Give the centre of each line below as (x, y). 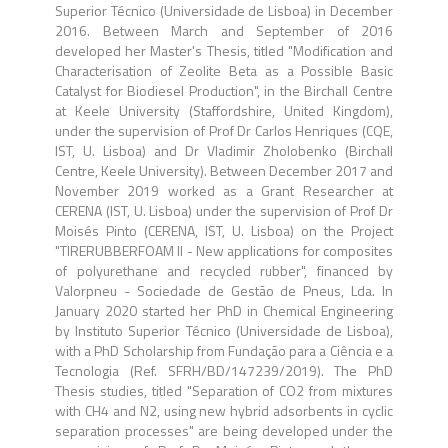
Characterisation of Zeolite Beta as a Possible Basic (224, 70)
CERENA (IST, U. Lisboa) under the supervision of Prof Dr (224, 210)
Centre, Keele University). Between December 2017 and (224, 170)
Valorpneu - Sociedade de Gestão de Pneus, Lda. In (224, 290)
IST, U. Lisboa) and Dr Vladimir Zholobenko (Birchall (224, 150)
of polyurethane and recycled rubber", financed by (224, 270)
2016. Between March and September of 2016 (224, 30)
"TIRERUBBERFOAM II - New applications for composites (224, 250)
